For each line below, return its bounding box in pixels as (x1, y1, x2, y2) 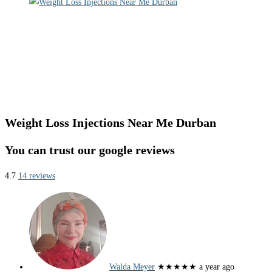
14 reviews (18, 171, 55, 181)
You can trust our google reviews (5, 143, 175, 157)
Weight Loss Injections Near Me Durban (5, 116, 216, 130)
